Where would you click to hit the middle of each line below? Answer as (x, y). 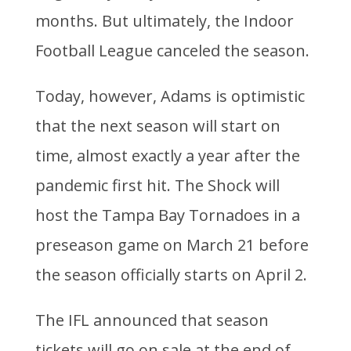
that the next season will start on (157, 126)
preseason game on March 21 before (172, 245)
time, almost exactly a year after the (167, 156)
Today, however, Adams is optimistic (170, 96)
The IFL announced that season (152, 320)
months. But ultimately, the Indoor (164, 21)
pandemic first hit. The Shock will (157, 186)
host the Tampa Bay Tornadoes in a (167, 215)
